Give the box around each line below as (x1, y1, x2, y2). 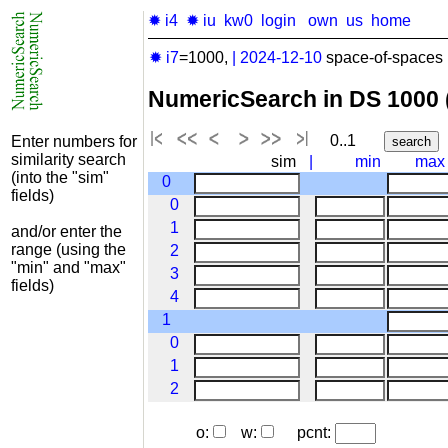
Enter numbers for (11, 133, 137, 150)
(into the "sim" (11, 169, 109, 186)
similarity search (11, 151, 126, 168)
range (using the (11, 241, 126, 258)
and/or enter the (11, 223, 122, 240)
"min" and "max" (11, 259, 126, 276)
